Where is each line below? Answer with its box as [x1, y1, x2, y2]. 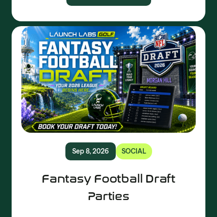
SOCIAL [121, 147, 146, 155]
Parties [88, 189, 129, 203]
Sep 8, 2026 [72, 147, 109, 155]
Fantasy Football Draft [42, 171, 175, 186]
